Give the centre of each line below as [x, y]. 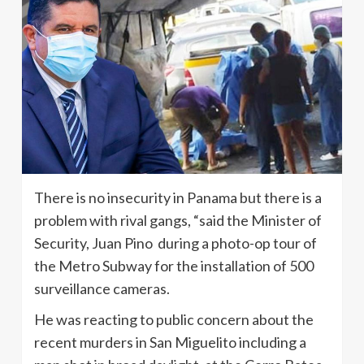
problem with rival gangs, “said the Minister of [178, 221]
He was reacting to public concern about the [174, 320]
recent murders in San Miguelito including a [170, 342]
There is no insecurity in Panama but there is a [178, 198]
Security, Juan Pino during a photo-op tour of [175, 243]
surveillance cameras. [102, 289]
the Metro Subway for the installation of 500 [174, 266]
